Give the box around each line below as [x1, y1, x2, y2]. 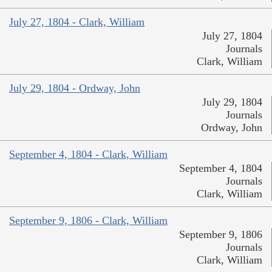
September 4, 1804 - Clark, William [9, 148, 168, 161]
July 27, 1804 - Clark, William [9, 16, 144, 29]
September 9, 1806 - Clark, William [9, 214, 168, 227]
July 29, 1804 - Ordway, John [9, 82, 140, 95]
